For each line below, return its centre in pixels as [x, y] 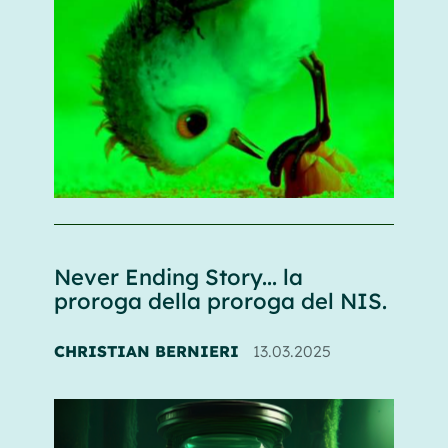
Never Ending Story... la [178, 277]
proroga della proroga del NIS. [220, 301]
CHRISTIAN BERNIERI [146, 351]
